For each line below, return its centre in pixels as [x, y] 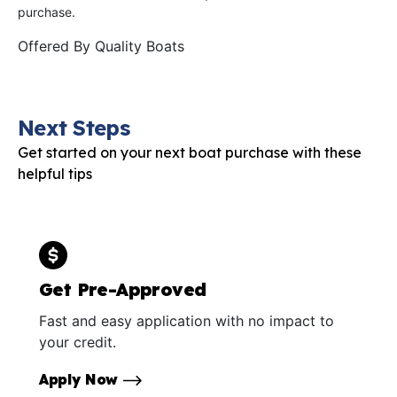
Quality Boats [140, 47]
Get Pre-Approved [123, 289]
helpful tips [55, 174]
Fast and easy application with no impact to [187, 320]
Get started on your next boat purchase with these [190, 153]
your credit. [78, 342]
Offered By [56, 47]
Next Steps [74, 128]
